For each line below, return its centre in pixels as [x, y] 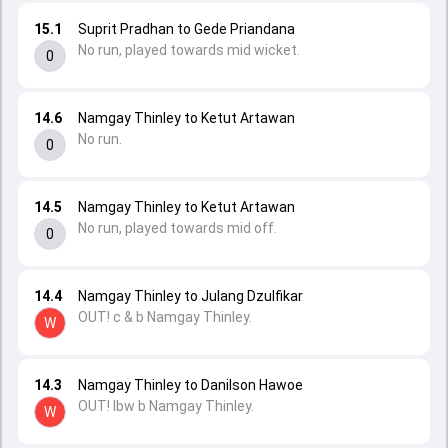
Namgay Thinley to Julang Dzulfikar [190, 296]
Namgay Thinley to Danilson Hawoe [190, 385]
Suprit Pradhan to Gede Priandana [186, 29]
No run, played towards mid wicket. [189, 50]
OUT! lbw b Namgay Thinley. [166, 406]
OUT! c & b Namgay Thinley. [165, 317]
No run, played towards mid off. [177, 228]
